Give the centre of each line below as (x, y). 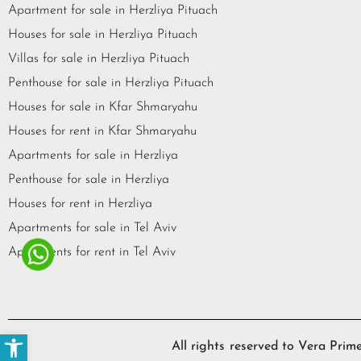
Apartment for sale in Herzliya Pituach (113, 11)
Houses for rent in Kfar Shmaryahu (102, 132)
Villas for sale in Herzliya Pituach (99, 59)
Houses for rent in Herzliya (80, 204)
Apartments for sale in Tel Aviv (92, 228)
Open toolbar (35, 338)
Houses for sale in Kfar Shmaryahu (103, 108)
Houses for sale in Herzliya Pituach (103, 35)
